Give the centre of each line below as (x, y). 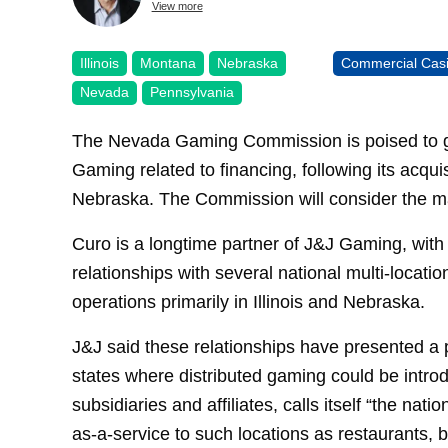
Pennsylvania (192, 92)
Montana (168, 62)
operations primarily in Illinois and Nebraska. (248, 302)
